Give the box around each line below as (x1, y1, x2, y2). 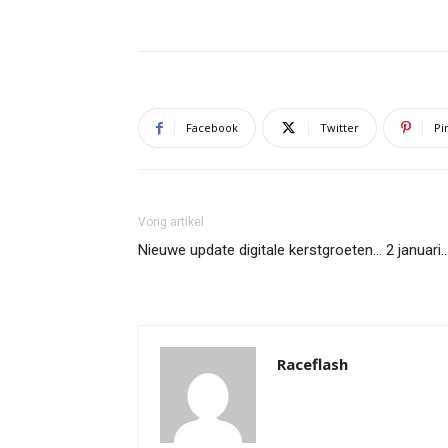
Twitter (320, 120, 359, 135)
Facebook (186, 120, 238, 135)
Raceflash (277, 354, 348, 374)
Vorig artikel (138, 215, 204, 229)
